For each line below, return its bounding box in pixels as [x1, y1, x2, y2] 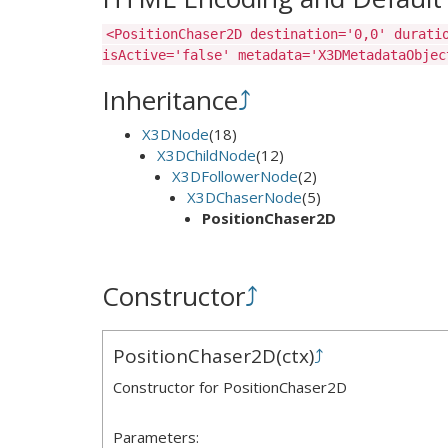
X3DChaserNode [187, 187, 302, 207]
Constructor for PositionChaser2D [113, 376, 347, 397]
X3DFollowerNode [172, 166, 298, 186]
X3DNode [142, 124, 209, 144]
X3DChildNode [157, 145, 256, 165]
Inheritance [102, 81, 238, 118]
